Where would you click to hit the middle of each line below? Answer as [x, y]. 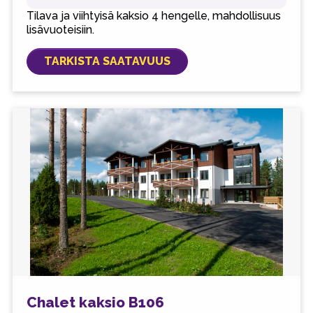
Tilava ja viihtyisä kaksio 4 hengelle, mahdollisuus [153, 16]
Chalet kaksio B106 [95, 303]
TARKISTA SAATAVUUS [107, 61]
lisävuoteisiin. [60, 30]
